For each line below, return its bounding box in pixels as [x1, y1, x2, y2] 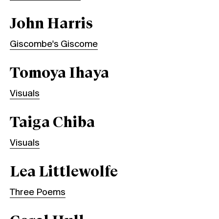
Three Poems [10, 187, 66, 197]
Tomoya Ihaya [10, 66, 109, 82]
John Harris [10, 16, 93, 32]
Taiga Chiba [10, 115, 95, 131]
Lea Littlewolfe [10, 164, 118, 180]
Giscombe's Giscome [10, 39, 98, 49]
